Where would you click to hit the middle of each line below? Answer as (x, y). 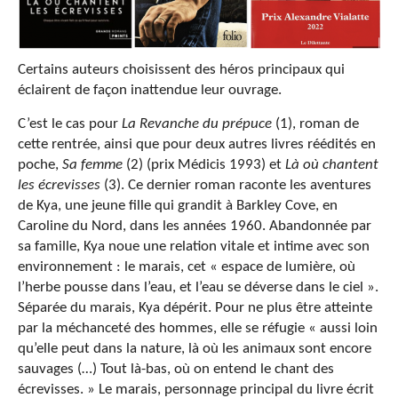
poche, (40, 165)
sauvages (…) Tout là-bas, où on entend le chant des (176, 370)
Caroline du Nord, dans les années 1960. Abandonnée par (195, 227)
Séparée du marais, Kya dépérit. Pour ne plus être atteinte (195, 308)
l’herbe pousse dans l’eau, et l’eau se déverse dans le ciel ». (198, 288)
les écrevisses (59, 186)
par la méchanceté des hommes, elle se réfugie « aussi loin (198, 329)
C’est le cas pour (70, 124)
